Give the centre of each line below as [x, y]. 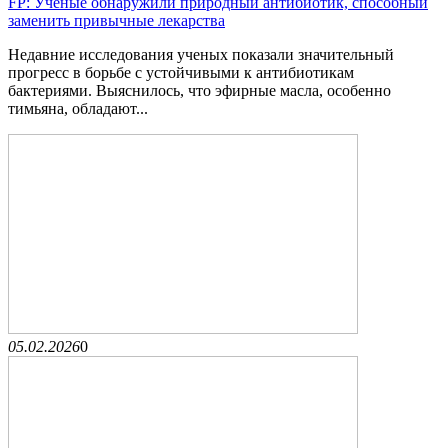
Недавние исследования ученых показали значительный [201, 54]
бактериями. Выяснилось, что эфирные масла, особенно [199, 90]
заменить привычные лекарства [116, 20]
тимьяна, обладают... [78, 108]
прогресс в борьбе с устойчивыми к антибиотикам [181, 72]
